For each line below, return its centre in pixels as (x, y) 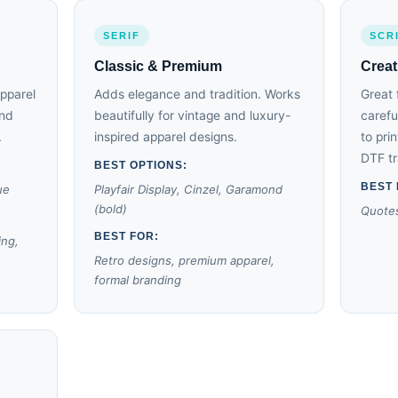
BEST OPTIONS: (141, 165)
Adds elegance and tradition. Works (198, 94)
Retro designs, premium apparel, (185, 260)
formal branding (138, 280)
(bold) (111, 209)
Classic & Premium (159, 66)
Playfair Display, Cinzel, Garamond (189, 189)
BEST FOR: (127, 236)
